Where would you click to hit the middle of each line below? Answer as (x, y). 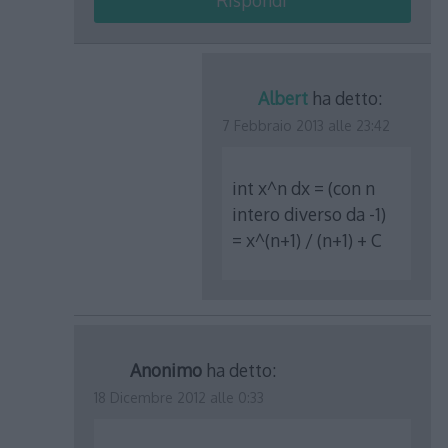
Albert (283, 98)
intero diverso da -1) (309, 213)
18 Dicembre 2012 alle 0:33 (179, 397)
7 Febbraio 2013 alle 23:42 (306, 126)
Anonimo (166, 369)
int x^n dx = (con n (304, 187)
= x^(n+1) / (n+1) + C (307, 239)
